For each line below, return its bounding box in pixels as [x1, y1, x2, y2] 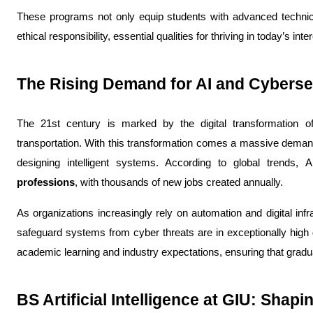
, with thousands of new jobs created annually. [75, 177, 286, 188]
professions [17, 177, 75, 188]
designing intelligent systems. [17, 157, 166, 168]
